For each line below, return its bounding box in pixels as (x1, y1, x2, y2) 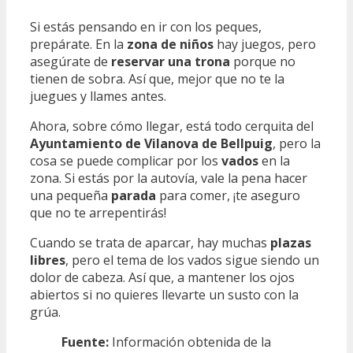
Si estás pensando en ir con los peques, (30, 18, 262, 36)
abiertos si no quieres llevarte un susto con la (30, 286, 299, 304)
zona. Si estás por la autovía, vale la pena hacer (30, 169, 307, 188)
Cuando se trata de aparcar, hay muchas (30, 234, 270, 252)
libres (30, 251, 65, 269)
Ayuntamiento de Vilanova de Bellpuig (30, 135, 273, 153)
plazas (270, 234, 311, 252)
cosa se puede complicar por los (30, 152, 221, 170)
